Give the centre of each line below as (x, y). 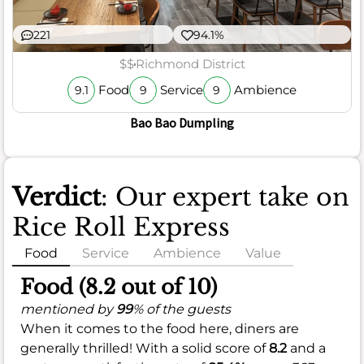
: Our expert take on (225, 197)
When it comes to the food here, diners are (160, 328)
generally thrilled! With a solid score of (145, 348)
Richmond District (190, 64)
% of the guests (182, 309)
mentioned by (68, 309)
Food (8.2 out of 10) (119, 287)
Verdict (56, 197)
